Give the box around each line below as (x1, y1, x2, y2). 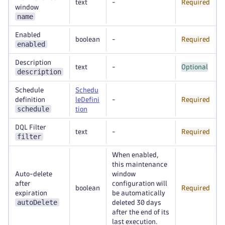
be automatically (112, 190, 165, 196)
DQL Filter (15, 124, 46, 131)
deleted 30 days (112, 199, 161, 206)
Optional (181, 64, 208, 70)
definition (15, 96, 45, 103)
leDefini (75, 96, 99, 103)
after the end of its (112, 209, 169, 215)
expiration (15, 190, 47, 196)
